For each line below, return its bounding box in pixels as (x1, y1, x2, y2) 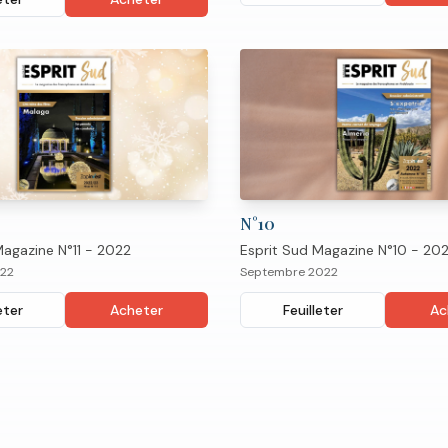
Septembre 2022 (240, 263, 338, 280)
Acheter (110, 300, 163, 319)
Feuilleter (282, 300, 343, 319)
